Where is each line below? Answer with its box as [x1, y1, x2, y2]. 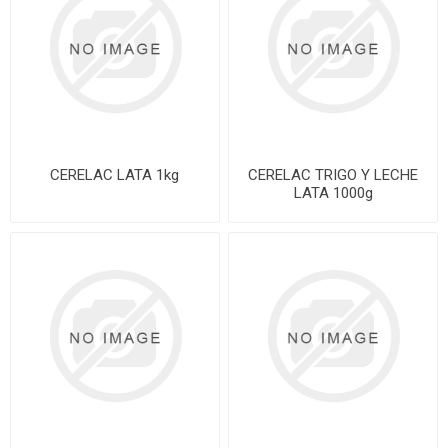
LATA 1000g [293, 184, 373, 203]
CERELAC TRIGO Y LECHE [248, 166, 419, 185]
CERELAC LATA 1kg [50, 166, 180, 185]
